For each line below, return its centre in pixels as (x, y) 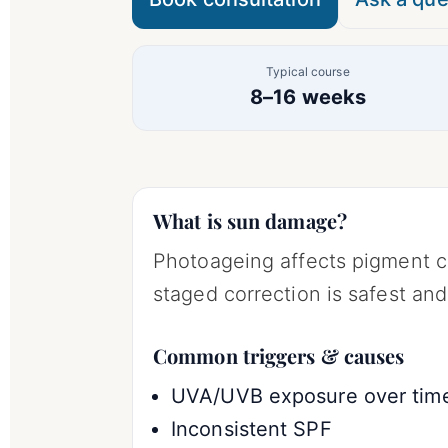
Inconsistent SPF (251, 428)
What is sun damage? (250, 220)
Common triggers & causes (279, 355)
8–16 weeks (308, 96)
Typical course (308, 71)
